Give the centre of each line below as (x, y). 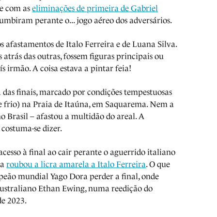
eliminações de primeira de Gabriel (95, 8)
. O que (158, 164)
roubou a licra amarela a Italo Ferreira (76, 164)
